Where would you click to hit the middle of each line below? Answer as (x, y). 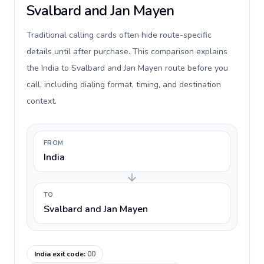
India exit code (59, 254)
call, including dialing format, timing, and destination (124, 85)
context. (42, 101)
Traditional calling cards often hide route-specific (119, 35)
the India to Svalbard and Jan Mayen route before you (127, 68)
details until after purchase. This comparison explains (127, 52)
